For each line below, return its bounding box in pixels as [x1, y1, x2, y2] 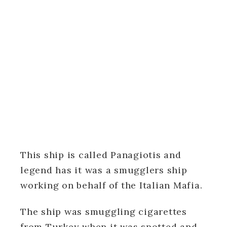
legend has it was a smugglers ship [20, 164, 187, 176]
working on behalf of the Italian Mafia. [20, 179, 203, 191]
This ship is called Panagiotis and [20, 148, 181, 161]
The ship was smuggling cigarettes [20, 205, 187, 217]
